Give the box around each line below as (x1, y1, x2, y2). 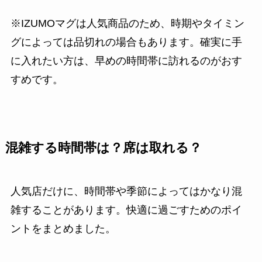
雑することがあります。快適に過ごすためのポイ (10, 204, 242, 216)
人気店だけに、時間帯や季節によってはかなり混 (10, 185, 242, 198)
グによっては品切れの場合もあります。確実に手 (10, 36, 242, 49)
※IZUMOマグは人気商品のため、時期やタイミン (10, 18, 244, 30)
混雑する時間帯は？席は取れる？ (5, 141, 202, 156)
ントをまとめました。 (10, 223, 116, 235)
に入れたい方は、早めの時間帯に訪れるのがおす (10, 55, 242, 67)
